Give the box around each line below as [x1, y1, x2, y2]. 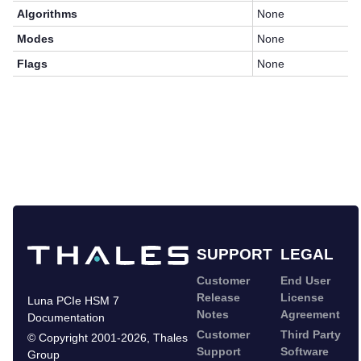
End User [280, 273, 330, 287]
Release [197, 290, 240, 304]
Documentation [27, 310, 105, 324]
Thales [152, 330, 188, 344]
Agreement [280, 307, 340, 321]
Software [280, 344, 329, 358]
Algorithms [17, 6, 78, 20]
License [280, 290, 324, 304]
